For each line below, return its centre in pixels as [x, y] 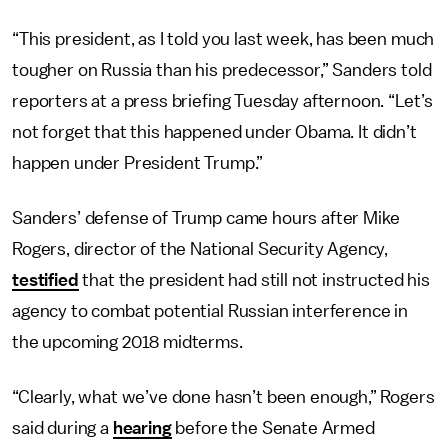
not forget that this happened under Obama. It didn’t [214, 132]
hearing [142, 428]
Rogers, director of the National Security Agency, [200, 249]
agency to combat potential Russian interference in [210, 311]
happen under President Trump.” [138, 163]
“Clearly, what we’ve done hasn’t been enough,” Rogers [223, 397]
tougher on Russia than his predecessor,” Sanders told [222, 70]
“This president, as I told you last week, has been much [223, 39]
